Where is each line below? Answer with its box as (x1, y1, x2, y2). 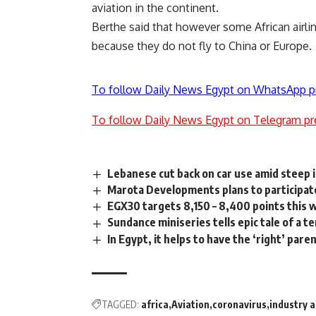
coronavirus (212, 298, 267, 310)
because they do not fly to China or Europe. (92, 39, 312, 54)
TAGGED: (102, 298, 139, 310)
